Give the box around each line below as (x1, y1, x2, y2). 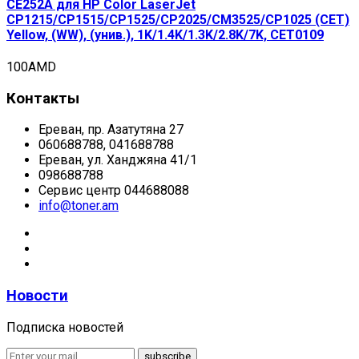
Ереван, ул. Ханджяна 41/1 (38, 152, 197, 168)
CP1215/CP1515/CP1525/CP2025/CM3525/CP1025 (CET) (6, 11, 349, 27)
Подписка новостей (6, 319, 123, 335)
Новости (6, 287, 68, 305)
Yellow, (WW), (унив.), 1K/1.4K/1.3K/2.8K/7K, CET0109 (6, 26, 324, 42)
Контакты (6, 89, 79, 107)
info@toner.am (38, 198, 119, 214)
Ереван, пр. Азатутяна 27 (38, 122, 184, 138)
